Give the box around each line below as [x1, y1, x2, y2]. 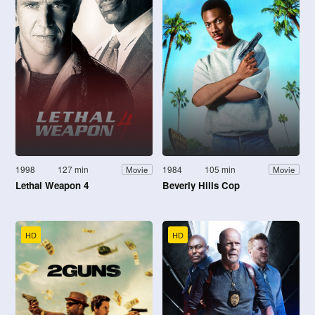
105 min [205, 163, 236, 176]
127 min [58, 163, 89, 176]
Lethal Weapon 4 [15, 179, 89, 193]
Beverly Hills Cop [162, 179, 240, 193]
